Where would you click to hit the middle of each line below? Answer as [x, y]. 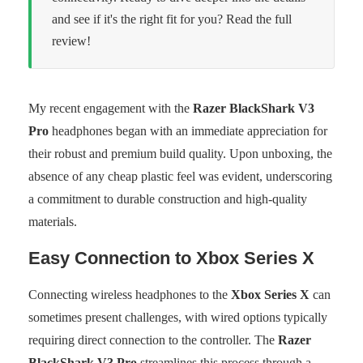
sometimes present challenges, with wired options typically [178, 317]
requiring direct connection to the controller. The [153, 340]
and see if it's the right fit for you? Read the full [172, 19]
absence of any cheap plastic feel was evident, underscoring [180, 176]
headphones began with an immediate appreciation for [188, 130]
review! [71, 41]
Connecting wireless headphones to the [130, 294]
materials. [53, 221]
